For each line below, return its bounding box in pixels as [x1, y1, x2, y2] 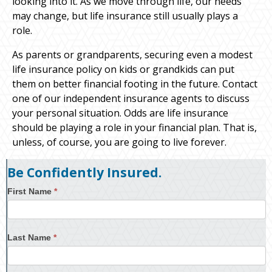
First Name [7, 186, 54, 196]
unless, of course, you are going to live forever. [12, 135, 226, 149]
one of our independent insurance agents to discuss [12, 91, 250, 105]
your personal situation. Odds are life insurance [12, 106, 228, 120]
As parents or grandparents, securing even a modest [12, 47, 253, 61]
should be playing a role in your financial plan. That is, [12, 120, 257, 134]
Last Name [7, 232, 53, 242]
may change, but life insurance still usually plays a [12, 8, 238, 22]
